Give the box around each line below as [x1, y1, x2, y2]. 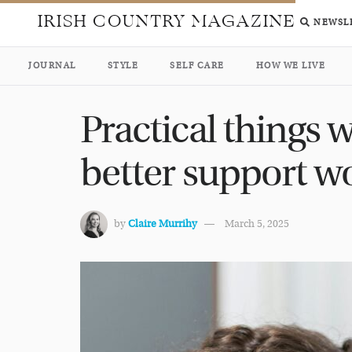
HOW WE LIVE [255, 60, 325, 71]
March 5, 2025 [225, 218, 289, 231]
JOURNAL [28, 60, 76, 71]
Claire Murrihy [128, 218, 197, 231]
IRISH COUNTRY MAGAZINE [38, 8, 296, 35]
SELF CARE [170, 60, 225, 71]
